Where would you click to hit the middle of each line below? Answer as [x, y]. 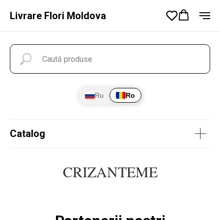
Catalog [27, 134]
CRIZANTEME [110, 171]
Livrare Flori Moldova [58, 16]
